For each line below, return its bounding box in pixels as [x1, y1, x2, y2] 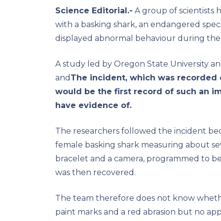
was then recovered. [55, 167, 136, 177]
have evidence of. [55, 100, 132, 110]
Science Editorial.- [55, 5, 133, 15]
